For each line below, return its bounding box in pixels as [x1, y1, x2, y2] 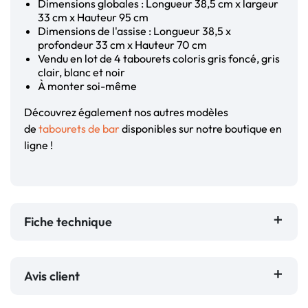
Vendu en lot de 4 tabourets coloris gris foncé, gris [38, 52, 280, 66]
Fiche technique [24, 214, 112, 230]
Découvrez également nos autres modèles [24, 105, 228, 120]
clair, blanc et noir [38, 65, 125, 80]
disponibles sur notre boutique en [120, 122, 282, 136]
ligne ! [24, 138, 55, 153]
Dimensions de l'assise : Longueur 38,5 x [38, 24, 231, 38]
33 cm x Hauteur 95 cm [38, 10, 148, 25]
